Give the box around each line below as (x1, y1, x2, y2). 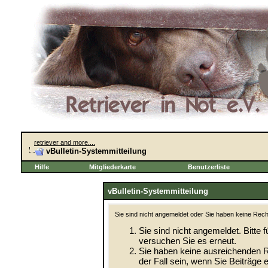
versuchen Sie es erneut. (138, 236, 236, 246)
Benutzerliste (188, 163, 230, 170)
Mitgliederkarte (89, 163, 136, 170)
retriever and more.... (34, 139, 95, 146)
